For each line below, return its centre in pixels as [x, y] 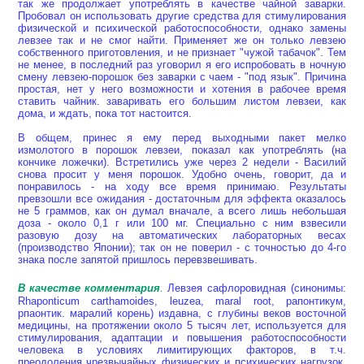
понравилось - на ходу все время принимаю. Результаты [182, 186]
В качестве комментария [89, 287]
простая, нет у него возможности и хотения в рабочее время [182, 89]
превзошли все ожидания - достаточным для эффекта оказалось [182, 198]
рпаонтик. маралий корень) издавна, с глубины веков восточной [182, 313]
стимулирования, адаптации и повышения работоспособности [182, 337]
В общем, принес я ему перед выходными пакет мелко [182, 137]
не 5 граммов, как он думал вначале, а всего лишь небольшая [182, 210]
